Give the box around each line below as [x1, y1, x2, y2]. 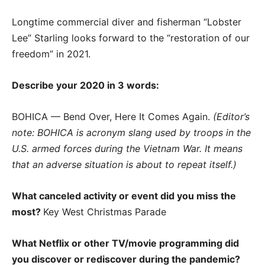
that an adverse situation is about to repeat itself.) [12, 159, 237, 171]
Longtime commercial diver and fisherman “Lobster [12, 16, 241, 28]
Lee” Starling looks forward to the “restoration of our [12, 32, 250, 44]
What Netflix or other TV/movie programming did [12, 237, 239, 250]
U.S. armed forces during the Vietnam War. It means [12, 143, 243, 155]
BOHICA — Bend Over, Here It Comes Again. [12, 111, 213, 123]
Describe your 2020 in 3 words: [12, 79, 161, 92]
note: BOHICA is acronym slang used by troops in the [12, 127, 251, 139]
